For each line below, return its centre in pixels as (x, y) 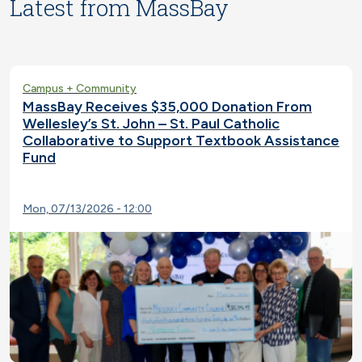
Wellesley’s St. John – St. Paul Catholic (151, 124)
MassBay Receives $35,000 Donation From (167, 107)
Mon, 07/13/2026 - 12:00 (87, 209)
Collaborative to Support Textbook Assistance (181, 141)
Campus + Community (80, 89)
